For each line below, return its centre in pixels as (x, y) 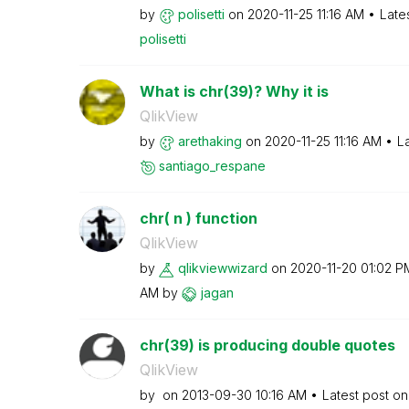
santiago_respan (208, 166)
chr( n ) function (198, 218)
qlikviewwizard (222, 268)
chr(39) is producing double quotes (267, 345)
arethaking (210, 141)
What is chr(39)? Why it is (234, 91)
